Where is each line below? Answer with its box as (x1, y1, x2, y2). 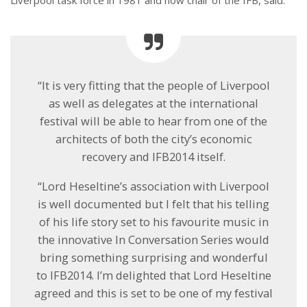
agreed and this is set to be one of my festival (34, 284, 273, 301)
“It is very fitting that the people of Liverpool (37, 77, 270, 93)
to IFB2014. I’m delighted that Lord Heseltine (36, 267, 271, 283)
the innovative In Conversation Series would (38, 231, 269, 247)
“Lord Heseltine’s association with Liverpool (38, 177, 269, 194)
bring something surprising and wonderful (39, 249, 268, 265)
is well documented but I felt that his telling (38, 195, 269, 212)
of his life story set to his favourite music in (38, 213, 269, 230)
